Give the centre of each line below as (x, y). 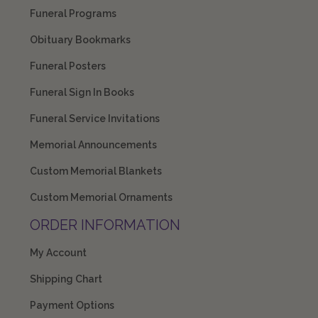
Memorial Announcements (93, 145)
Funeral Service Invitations (94, 119)
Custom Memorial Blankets (95, 171)
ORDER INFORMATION (105, 225)
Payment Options (72, 306)
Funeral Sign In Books (82, 93)
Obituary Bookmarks (80, 40)
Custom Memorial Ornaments (101, 198)
